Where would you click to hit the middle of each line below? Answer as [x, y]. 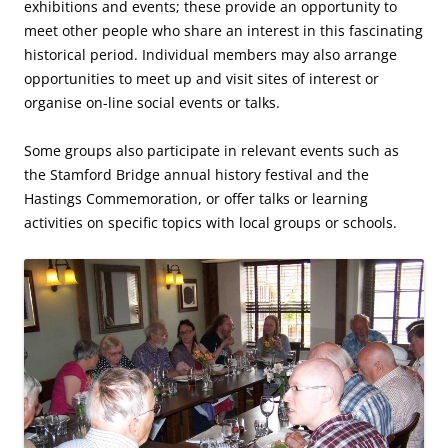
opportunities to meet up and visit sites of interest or [201, 78]
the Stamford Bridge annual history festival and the [196, 174]
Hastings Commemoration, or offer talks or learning [196, 198]
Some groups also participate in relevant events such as [211, 150]
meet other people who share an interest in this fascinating [223, 30]
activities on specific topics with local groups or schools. [210, 222]
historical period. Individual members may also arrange [210, 54]
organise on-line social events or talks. [152, 102]
